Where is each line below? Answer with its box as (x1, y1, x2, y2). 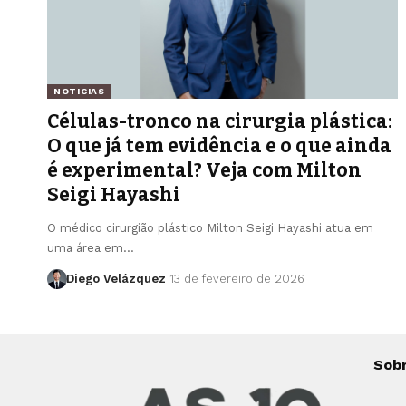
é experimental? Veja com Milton (47, 158, 362, 182)
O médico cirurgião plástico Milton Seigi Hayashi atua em (47, 220, 373, 235)
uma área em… (47, 240, 134, 255)
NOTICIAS (53, 85, 105, 96)
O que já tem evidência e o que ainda (47, 133, 391, 158)
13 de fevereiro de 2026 (169, 271, 304, 285)
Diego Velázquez (65, 271, 166, 285)
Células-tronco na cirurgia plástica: (47, 109, 392, 133)
